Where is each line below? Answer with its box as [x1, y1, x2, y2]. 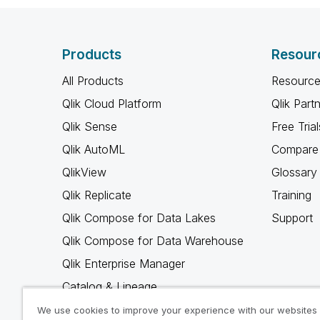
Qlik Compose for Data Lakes [62, 211, 216, 225]
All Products [62, 74, 124, 88]
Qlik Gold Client [62, 302, 141, 316]
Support [271, 211, 313, 225]
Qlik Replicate [62, 188, 131, 202]
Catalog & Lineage [62, 279, 157, 294]
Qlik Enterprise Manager [62, 256, 185, 271]
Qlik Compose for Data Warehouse [62, 234, 244, 248]
